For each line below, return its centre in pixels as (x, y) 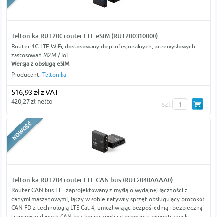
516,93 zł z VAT (34, 93)
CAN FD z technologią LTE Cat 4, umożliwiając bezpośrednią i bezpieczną (107, 208)
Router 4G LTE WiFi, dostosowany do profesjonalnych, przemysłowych (103, 46)
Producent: (26, 75)
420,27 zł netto (32, 101)
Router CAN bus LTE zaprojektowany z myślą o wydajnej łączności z (99, 190)
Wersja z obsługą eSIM (40, 64)
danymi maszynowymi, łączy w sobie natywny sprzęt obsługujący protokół (107, 199)
